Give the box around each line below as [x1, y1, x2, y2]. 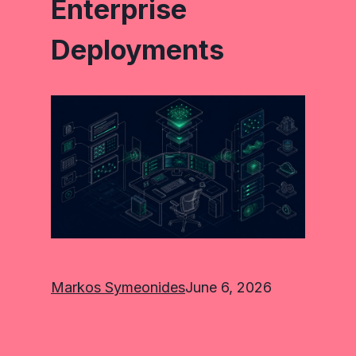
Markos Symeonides [51, 278, 185, 296]
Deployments [51, 33, 224, 66]
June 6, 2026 [185, 278, 272, 296]
